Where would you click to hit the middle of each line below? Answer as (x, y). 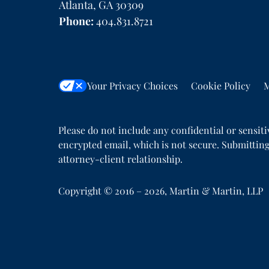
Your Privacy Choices (132, 86)
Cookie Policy (221, 86)
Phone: (78, 21)
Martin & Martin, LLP (216, 191)
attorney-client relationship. (120, 159)
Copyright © (85, 191)
